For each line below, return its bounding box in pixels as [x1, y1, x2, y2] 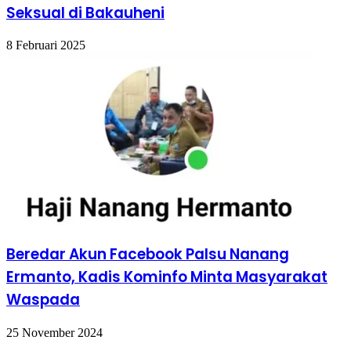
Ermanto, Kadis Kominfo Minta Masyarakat [6, 266, 327, 288]
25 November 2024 [6, 325, 103, 339]
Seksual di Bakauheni [6, 2, 165, 24]
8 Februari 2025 [6, 38, 85, 52]
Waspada [6, 289, 80, 311]
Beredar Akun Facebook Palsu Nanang [6, 244, 289, 266]
